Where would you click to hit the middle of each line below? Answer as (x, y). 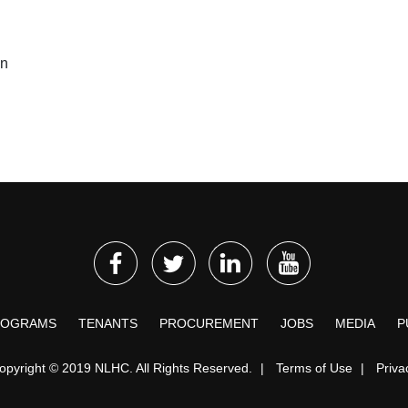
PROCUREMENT (209, 323)
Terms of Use (312, 368)
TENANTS (107, 323)
